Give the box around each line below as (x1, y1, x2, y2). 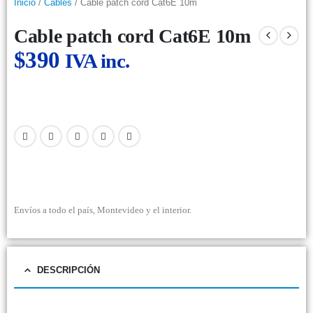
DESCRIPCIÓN (37, 264, 100, 275)
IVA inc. (64, 49, 130, 72)
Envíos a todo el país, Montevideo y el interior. (14, 205, 191, 216)
